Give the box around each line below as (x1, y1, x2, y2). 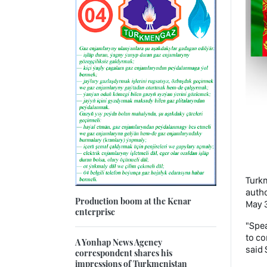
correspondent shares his (75, 247, 172, 259)
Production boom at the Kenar (75, 195, 191, 207)
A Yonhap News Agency (75, 236, 162, 249)
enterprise (75, 206, 115, 218)
